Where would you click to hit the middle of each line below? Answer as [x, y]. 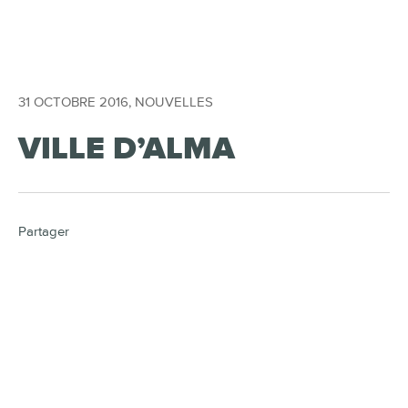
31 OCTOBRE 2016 [73, 102]
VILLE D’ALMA [127, 149]
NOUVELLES [174, 102]
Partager [44, 232]
